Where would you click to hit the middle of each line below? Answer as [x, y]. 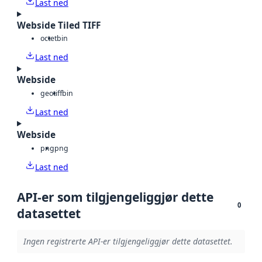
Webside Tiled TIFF [59, 25]
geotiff [51, 93]
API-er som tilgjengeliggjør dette [115, 197]
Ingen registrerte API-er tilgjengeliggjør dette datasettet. [128, 242]
